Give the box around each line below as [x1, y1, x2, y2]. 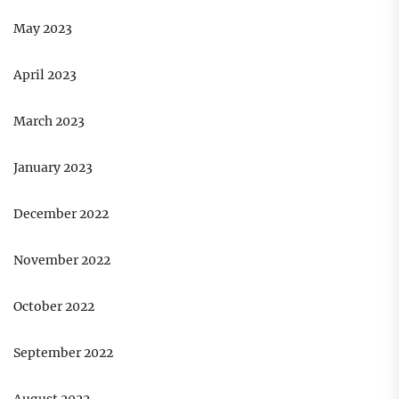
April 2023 [13, 67, 77, 84]
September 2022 [13, 345, 113, 362]
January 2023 [13, 159, 93, 176]
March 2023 [13, 113, 85, 130]
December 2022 [13, 206, 109, 223]
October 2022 [13, 298, 94, 315]
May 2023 [13, 20, 72, 37]
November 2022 [13, 252, 110, 269]
